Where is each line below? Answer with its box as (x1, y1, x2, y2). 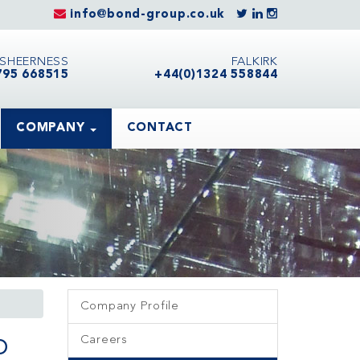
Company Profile (80, 300, 179, 313)
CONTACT (126, 122, 193, 135)
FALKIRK (231, 56, 278, 68)
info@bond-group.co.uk (70, 8, 225, 21)
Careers (80, 333, 128, 346)
